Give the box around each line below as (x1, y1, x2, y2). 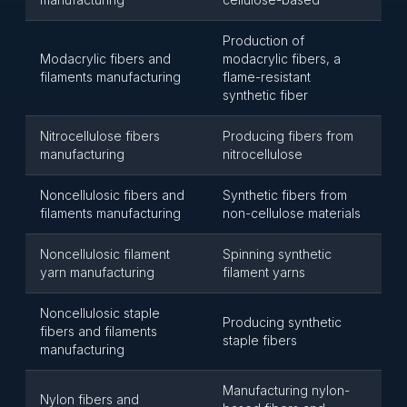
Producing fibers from (223, 128, 353, 144)
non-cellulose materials (223, 205, 361, 221)
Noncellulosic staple (40, 305, 160, 321)
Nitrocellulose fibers (40, 128, 160, 144)
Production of (223, 33, 304, 48)
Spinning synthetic (223, 246, 332, 262)
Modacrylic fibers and (40, 51, 171, 66)
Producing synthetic (223, 314, 342, 330)
